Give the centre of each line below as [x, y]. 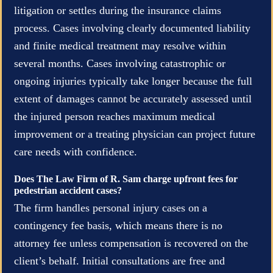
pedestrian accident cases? [68, 190]
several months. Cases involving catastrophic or [120, 63]
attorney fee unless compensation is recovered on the [131, 243]
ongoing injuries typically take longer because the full [133, 81]
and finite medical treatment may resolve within [120, 45]
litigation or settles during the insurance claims [118, 10]
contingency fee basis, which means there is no [118, 225]
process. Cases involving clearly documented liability [132, 28]
